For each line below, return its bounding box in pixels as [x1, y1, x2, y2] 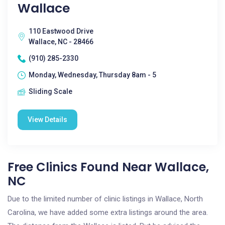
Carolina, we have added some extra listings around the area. [8, 208, 208, 217]
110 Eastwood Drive [29, 27, 93, 35]
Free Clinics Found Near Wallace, [8, 159, 209, 175]
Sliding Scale [29, 87, 72, 95]
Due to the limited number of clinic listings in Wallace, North [8, 194, 203, 203]
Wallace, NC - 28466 [29, 38, 93, 46]
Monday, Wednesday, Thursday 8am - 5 [29, 71, 156, 79]
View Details [28, 116, 67, 124]
